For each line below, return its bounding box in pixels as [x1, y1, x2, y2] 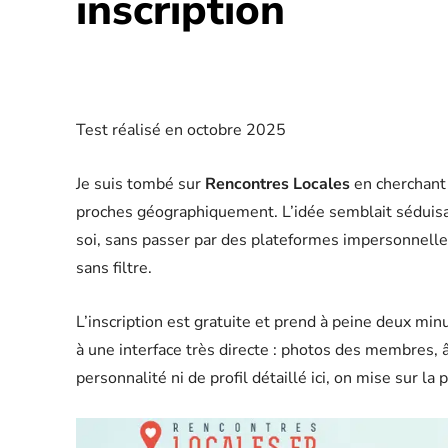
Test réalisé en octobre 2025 [76, 119, 286, 141]
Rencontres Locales [205, 173, 350, 195]
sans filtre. [76, 257, 152, 279]
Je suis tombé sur [76, 173, 205, 195]
